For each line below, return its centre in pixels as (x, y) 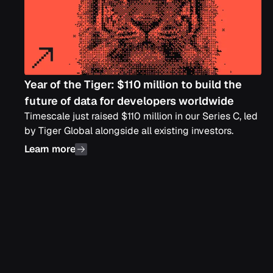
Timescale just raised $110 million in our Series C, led (141, 116)
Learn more (50, 149)
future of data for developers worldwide (129, 101)
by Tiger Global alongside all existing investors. (129, 131)
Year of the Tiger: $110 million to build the (133, 84)
